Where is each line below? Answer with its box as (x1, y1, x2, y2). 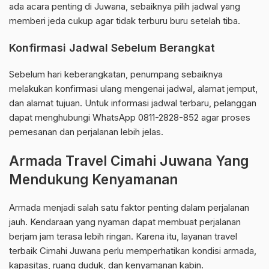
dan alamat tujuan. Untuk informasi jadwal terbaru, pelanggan (9, 97, 256, 109)
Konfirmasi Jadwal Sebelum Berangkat (9, 41, 215, 55)
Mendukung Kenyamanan (9, 171, 178, 188)
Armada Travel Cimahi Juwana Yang (9, 153, 249, 169)
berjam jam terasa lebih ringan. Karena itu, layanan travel (9, 231, 237, 243)
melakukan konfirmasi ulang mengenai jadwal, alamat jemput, (9, 83, 258, 95)
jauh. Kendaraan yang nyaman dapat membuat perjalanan (9, 216, 241, 228)
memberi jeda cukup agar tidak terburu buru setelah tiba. (9, 15, 240, 27)
